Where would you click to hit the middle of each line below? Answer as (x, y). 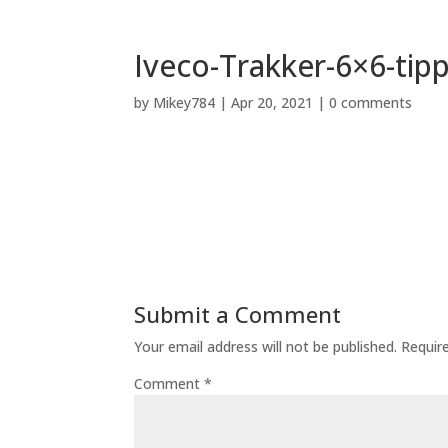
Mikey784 (184, 102)
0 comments (371, 102)
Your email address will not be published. (266, 346)
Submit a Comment (238, 314)
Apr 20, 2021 (272, 102)
